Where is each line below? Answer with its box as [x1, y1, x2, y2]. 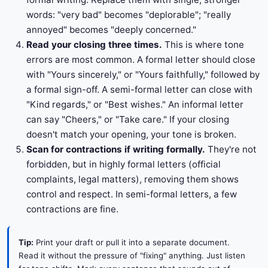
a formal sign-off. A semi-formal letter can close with [26, 84, 252, 96]
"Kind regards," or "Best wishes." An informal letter [26, 99, 243, 111]
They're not [205, 144, 257, 156]
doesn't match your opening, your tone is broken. [26, 129, 236, 141]
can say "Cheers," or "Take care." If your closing [26, 114, 229, 126]
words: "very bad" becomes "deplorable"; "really [26, 9, 231, 21]
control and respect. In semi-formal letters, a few [26, 188, 237, 200]
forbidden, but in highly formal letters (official [26, 159, 221, 170]
